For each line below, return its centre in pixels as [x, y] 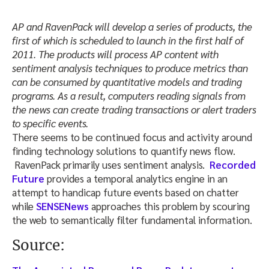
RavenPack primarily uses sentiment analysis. [111, 164]
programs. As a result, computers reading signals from [129, 95]
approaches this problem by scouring [169, 206]
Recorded [233, 164]
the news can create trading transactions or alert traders [134, 109]
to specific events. [50, 123]
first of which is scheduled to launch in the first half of [128, 40]
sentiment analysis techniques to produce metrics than [130, 68]
